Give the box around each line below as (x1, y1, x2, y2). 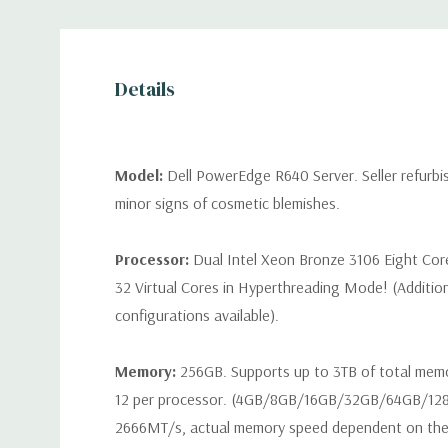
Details (115, 75, 175, 103)
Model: (115, 165, 167, 185)
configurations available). (115, 305, 279, 325)
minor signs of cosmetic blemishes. (115, 193, 340, 213)
